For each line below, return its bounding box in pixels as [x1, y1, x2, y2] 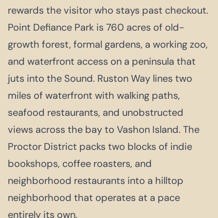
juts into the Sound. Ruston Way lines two [8, 72, 192, 85]
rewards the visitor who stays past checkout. [8, 3, 208, 17]
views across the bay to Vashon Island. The [8, 123, 200, 136]
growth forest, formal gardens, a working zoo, [8, 37, 208, 51]
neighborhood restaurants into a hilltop [8, 174, 183, 187]
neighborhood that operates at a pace [8, 191, 180, 204]
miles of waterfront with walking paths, [8, 89, 180, 102]
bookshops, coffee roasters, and [8, 157, 152, 170]
